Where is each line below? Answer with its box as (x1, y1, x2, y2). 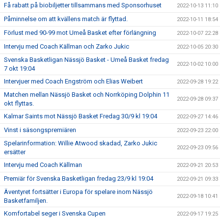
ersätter (4, 148, 26, 156)
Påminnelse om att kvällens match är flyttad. (4, 15, 128, 23)
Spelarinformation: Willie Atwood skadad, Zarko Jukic (4, 139, 157, 147)
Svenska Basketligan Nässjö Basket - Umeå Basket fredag (4, 56, 169, 64)
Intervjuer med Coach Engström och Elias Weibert (4, 78, 143, 85)
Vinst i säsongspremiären (4, 126, 76, 134)
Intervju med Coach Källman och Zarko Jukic (4, 43, 129, 51)
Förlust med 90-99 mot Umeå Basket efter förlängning (4, 29, 156, 37)
